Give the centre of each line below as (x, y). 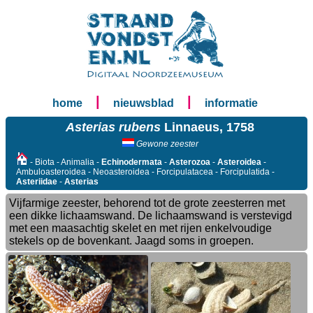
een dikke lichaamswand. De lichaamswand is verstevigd (151, 216)
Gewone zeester (166, 144)
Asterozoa (190, 162)
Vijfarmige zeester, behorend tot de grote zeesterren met (147, 203)
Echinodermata (132, 162)
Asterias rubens (113, 127)
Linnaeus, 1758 (208, 127)
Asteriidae (37, 182)
